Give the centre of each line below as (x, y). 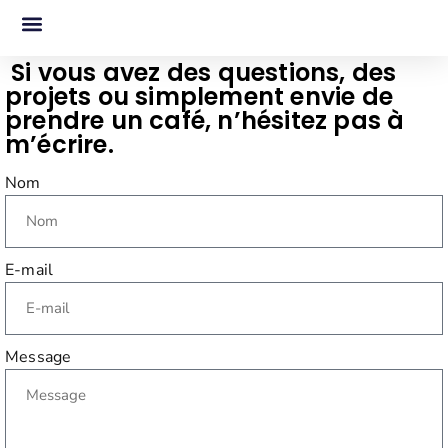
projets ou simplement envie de (199, 96)
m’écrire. (62, 144)
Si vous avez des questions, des (201, 72)
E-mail (29, 270)
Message (38, 357)
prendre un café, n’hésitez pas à (205, 120)
